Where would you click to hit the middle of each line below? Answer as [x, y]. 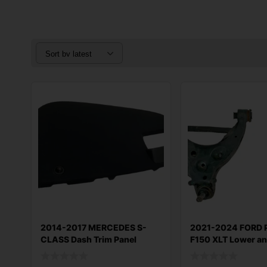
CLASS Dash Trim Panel [89, 240]
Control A [211, 252]
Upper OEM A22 [73, 252]
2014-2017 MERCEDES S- [94, 228]
